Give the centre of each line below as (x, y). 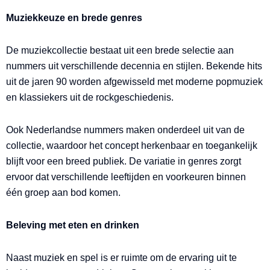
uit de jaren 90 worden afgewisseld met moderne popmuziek (134, 82)
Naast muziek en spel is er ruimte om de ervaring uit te (121, 258)
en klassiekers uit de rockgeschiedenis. (90, 97)
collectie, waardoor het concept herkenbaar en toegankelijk (132, 146)
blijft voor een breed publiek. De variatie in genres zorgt (124, 161)
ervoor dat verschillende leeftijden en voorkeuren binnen (126, 177)
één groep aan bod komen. (63, 193)
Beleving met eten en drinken (73, 225)
